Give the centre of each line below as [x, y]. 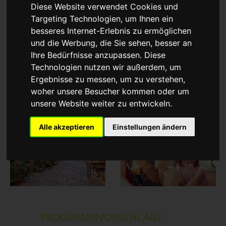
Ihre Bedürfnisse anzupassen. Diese [98, 55]
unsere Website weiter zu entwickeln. [102, 104]
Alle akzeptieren [67, 127]
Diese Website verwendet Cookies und [105, 7]
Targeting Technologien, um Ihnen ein [102, 19]
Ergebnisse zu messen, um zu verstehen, [108, 79]
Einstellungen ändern [150, 127]
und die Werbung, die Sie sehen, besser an [111, 43]
